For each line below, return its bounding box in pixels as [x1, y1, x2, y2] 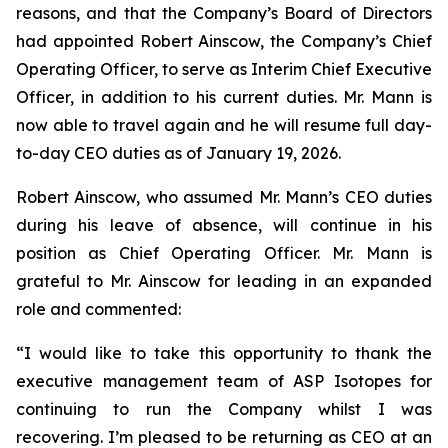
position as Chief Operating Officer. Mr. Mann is [16, 243, 432, 263]
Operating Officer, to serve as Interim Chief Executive [16, 59, 432, 79]
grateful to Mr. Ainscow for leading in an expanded [16, 271, 432, 291]
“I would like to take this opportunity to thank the [16, 343, 432, 363]
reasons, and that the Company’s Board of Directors [16, 3, 432, 23]
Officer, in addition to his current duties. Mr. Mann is [16, 87, 432, 107]
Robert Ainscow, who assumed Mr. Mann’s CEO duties [16, 187, 432, 207]
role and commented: [16, 299, 181, 319]
